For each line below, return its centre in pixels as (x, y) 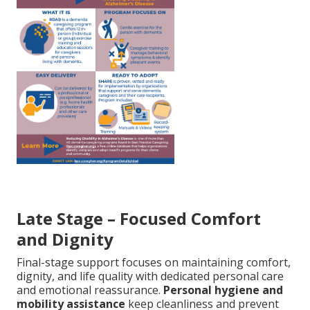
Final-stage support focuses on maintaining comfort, (154, 263)
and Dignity (65, 239)
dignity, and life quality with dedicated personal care (150, 276)
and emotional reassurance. (90, 290)
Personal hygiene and (223, 290)
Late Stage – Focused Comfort (139, 219)
